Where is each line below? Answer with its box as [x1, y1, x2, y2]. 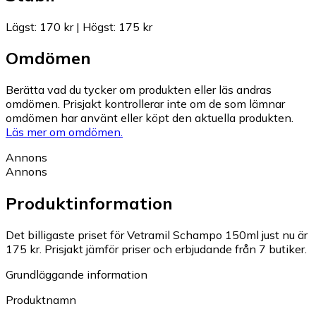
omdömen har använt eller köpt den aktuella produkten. [6, 111, 293, 126]
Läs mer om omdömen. [6, 125, 123, 140]
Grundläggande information [6, 267, 147, 282]
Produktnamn [6, 293, 76, 308]
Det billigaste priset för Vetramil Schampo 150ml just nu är [6, 228, 308, 243]
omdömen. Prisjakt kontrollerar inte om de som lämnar [6, 97, 285, 111]
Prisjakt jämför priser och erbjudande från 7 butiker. [44, 242, 307, 257]
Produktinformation [6, 193, 173, 214]
